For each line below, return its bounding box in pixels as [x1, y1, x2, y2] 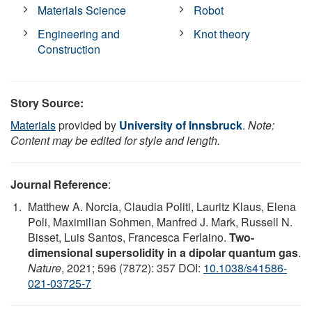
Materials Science [38, 1, 127, 18]
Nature [28, 259, 61, 276]
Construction [38, 40, 101, 57]
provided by [56, 116, 119, 133]
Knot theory [194, 25, 251, 42]
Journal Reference [10, 175, 108, 192]
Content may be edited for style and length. [10, 132, 220, 148]
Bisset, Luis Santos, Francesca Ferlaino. [28, 228, 229, 245]
